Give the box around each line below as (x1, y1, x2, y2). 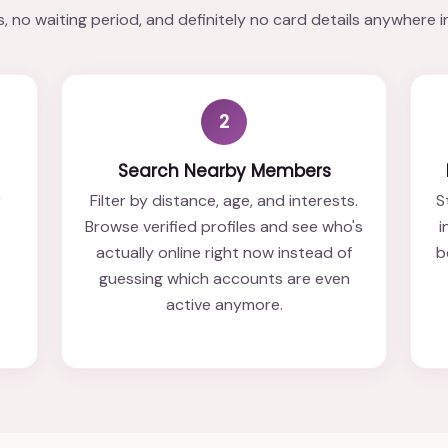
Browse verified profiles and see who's (85, 215, 363, 237)
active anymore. (165, 293, 283, 315)
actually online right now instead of (96, 241, 352, 263)
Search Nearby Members (117, 158, 331, 183)
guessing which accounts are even (98, 267, 350, 289)
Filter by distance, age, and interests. (90, 189, 358, 211)
